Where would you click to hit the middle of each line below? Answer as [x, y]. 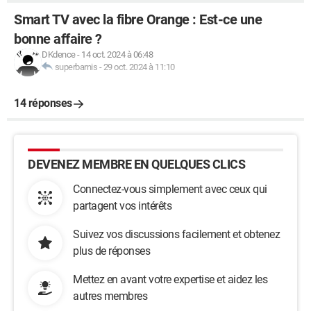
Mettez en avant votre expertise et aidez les [170, 279]
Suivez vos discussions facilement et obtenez [176, 234]
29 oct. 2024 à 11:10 [139, 67]
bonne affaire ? [58, 39]
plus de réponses [111, 251]
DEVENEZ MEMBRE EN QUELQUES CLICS [136, 164]
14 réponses [43, 103]
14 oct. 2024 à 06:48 [117, 54]
